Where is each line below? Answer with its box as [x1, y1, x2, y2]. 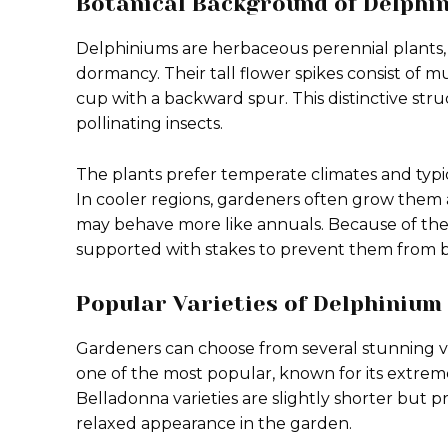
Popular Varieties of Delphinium [76, 291, 442, 316]
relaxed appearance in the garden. [76, 414, 352, 433]
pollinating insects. [76, 114, 223, 133]
